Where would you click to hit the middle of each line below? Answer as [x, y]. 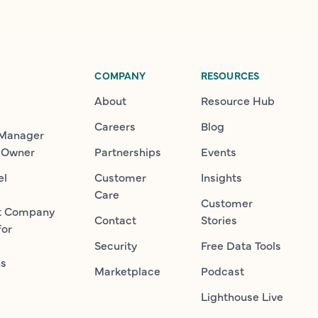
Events [218, 151]
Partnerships [128, 151]
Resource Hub [237, 100]
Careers [115, 126]
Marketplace [128, 270]
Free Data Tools [241, 245]
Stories [219, 219]
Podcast [222, 270]
